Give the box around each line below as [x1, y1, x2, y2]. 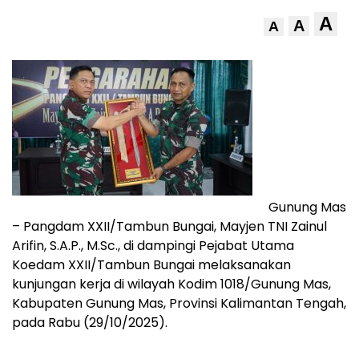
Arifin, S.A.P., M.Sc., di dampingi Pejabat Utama [12, 236, 294, 256]
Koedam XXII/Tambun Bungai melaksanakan [12, 256, 291, 275]
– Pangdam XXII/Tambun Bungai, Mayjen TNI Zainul [12, 217, 327, 236]
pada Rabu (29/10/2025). [12, 313, 167, 333]
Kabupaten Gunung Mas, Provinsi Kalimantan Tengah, [12, 294, 346, 313]
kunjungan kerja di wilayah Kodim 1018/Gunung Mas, [12, 275, 331, 294]
